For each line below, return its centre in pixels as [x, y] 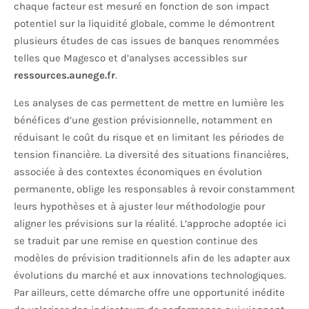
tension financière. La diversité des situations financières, [151, 155]
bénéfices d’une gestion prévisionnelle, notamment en [143, 120]
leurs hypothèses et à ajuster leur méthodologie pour [139, 207]
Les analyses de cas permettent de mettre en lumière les [149, 103]
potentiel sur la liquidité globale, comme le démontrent [144, 24]
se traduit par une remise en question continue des [136, 241]
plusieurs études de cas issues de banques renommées [147, 41]
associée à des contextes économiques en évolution [138, 172]
